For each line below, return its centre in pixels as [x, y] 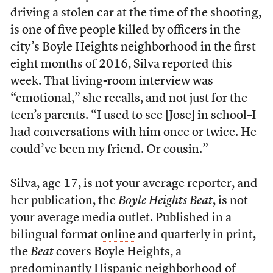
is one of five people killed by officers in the [125, 30]
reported [185, 65]
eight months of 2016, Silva [86, 65]
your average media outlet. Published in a [121, 218]
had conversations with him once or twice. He [133, 133]
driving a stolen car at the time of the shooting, [136, 13]
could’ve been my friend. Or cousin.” [109, 150]
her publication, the [64, 201]
